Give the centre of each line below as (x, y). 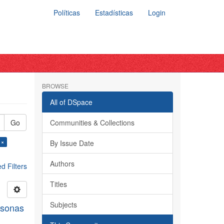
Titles (58, 184)
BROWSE (55, 86)
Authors (62, 163)
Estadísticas (114, 12)
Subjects (63, 204)
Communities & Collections (92, 122)
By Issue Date (72, 143)
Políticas (67, 12)
